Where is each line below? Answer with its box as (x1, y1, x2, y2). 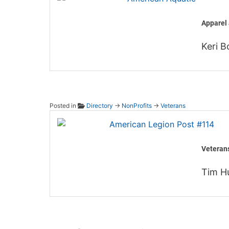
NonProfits (121, 102, 152, 110)
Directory (86, 102, 113, 110)
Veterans (160, 102, 186, 110)
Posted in (50, 102, 78, 110)
